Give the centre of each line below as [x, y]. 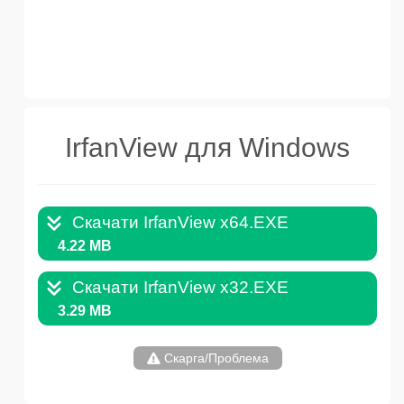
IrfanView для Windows [207, 148]
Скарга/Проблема [214, 358]
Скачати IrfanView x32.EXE [180, 288]
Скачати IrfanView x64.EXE [180, 223]
